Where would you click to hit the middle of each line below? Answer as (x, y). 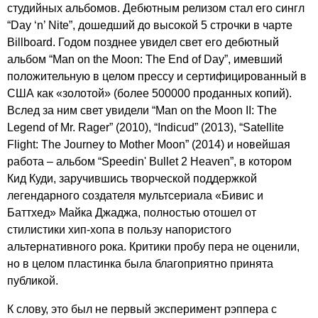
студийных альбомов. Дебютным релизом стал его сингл (156, 8)
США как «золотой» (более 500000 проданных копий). (149, 93)
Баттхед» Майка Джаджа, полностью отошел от (132, 213)
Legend (26, 127)
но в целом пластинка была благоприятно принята (140, 264)
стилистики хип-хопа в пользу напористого (119, 230)
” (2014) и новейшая (238, 144)
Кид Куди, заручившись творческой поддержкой (132, 179)
